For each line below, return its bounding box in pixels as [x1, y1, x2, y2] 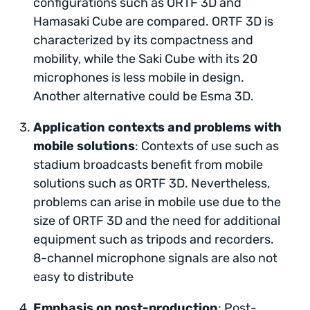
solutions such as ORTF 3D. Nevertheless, [33, 175, 270, 191]
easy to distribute [33, 268, 134, 284]
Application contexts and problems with [33, 119, 282, 135]
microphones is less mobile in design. [33, 69, 244, 85]
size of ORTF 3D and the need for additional [33, 212, 280, 228]
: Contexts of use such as [135, 138, 279, 154]
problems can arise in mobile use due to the [33, 194, 281, 210]
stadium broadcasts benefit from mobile [33, 156, 263, 172]
